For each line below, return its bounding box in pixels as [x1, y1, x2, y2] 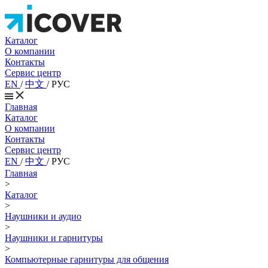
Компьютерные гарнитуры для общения [5, 254, 169, 264]
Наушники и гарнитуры [5, 233, 103, 243]
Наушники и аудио [5, 211, 81, 221]
